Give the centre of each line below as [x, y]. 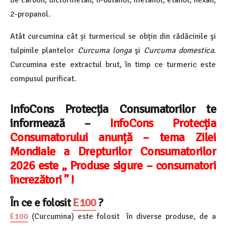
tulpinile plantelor [42, 50]
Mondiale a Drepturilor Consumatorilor [113, 151]
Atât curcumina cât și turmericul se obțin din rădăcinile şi [113, 36]
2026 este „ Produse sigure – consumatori [113, 165]
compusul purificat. [43, 78]
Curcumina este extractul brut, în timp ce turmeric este [113, 64]
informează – [50, 123]
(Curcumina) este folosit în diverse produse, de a [122, 217]
